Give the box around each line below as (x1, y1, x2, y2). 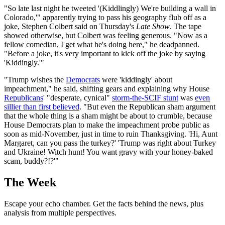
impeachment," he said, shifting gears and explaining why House (4, 84, 209, 93)
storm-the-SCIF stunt (112, 93, 178, 102)
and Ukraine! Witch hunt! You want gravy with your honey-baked (4, 148, 213, 157)
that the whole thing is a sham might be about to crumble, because (4, 111, 212, 121)
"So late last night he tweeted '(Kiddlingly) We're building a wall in (4, 4, 216, 13)
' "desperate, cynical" (43, 93, 112, 102)
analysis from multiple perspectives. (4, 208, 117, 217)
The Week (4, 176, 56, 189)
